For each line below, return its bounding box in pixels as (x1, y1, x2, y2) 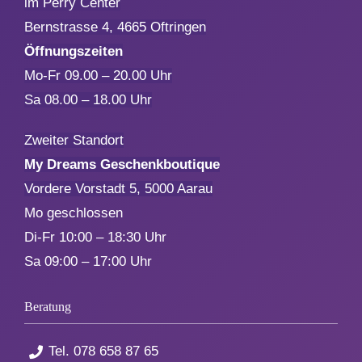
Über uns (208, 141, 263, 157)
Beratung (23, 299, 71, 314)
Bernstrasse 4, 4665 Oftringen (23, 19, 206, 35)
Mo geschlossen (23, 204, 123, 221)
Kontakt (208, 194, 255, 210)
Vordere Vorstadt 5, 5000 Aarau (23, 180, 213, 196)
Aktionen (208, 34, 261, 50)
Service (208, 87, 255, 103)
